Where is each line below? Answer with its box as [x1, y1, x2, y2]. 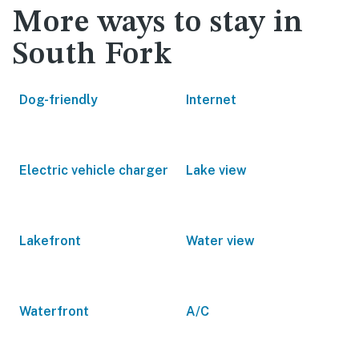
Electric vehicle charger [19, 163, 168, 178]
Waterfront [19, 304, 89, 319]
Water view [186, 233, 255, 248]
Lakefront [19, 233, 81, 248]
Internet [186, 92, 236, 107]
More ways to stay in [13, 8, 304, 38]
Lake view [186, 163, 247, 178]
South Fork [13, 40, 172, 71]
